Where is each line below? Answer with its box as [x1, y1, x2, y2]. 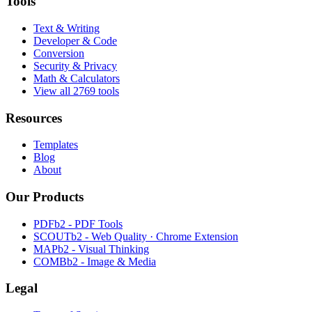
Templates [33, 139, 78, 151]
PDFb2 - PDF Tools [33, 217, 123, 230]
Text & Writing [33, 22, 100, 34]
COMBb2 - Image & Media [33, 255, 156, 267]
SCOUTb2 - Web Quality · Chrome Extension [33, 230, 238, 242]
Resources [6, 110, 62, 125]
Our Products [6, 189, 84, 205]
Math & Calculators [33, 72, 120, 84]
